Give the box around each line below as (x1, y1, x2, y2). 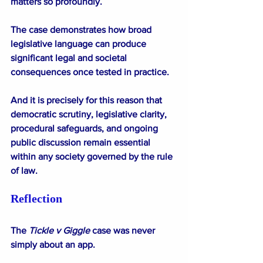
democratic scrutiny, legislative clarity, (11, 109, 169, 119)
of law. (11, 165, 38, 176)
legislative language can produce (11, 38, 149, 49)
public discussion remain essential (11, 137, 153, 147)
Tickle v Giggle (26, 225, 90, 235)
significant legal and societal (11, 52, 129, 63)
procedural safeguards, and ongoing (11, 123, 160, 133)
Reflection (11, 191, 62, 205)
